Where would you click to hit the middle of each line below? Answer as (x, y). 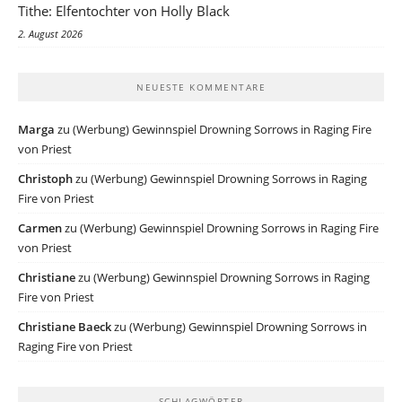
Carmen (40, 228)
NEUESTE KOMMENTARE (201, 87)
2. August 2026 (50, 33)
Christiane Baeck (65, 327)
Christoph (45, 179)
